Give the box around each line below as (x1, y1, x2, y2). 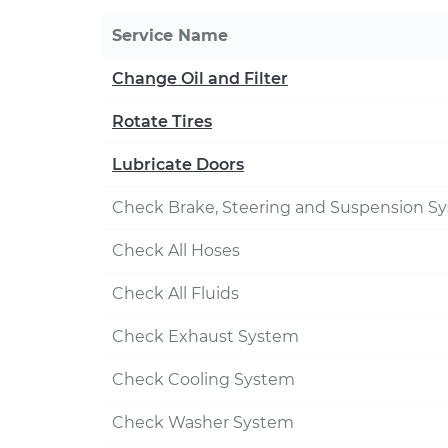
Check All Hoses (112, 241, 240, 260)
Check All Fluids (112, 284, 239, 303)
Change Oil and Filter (112, 69, 288, 88)
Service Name (112, 26, 228, 45)
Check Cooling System (112, 370, 295, 389)
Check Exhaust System (112, 327, 299, 346)
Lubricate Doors (112, 155, 244, 174)
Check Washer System (112, 413, 294, 432)
